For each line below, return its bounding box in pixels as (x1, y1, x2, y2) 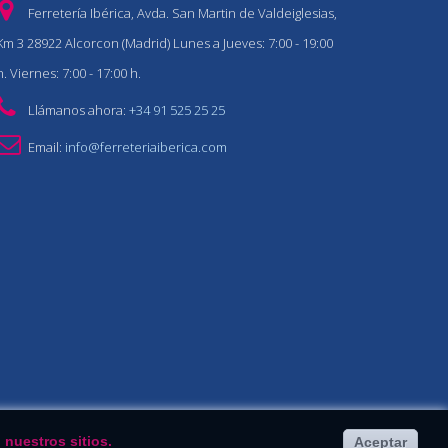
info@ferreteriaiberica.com (64, 137, 227, 156)
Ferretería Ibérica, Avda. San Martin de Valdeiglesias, (27, 3, 337, 22)
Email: (27, 137, 65, 156)
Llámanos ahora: (27, 100, 129, 119)
